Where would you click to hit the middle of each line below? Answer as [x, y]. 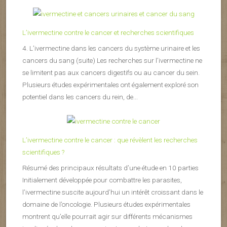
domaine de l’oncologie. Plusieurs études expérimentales [106, 204]
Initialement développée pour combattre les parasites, [102, 180]
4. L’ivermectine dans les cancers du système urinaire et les [111, 48]
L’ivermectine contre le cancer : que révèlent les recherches [110, 140]
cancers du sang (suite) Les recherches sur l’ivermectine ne [112, 61]
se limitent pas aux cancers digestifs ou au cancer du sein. [111, 73]
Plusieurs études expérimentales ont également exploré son [110, 85]
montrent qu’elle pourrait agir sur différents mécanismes [107, 217]
